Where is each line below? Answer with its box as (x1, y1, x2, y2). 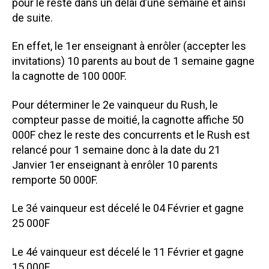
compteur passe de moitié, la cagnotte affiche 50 (12, 113, 244, 126)
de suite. (12, 11, 53, 24)
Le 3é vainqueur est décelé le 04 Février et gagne (12, 202, 244, 215)
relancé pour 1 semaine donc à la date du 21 (12, 143, 220, 156)
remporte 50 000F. (12, 173, 98, 186)
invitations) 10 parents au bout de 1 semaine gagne (12, 55, 255, 68)
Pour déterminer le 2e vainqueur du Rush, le (12, 98, 218, 111)
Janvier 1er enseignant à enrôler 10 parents (12, 158, 218, 171)
